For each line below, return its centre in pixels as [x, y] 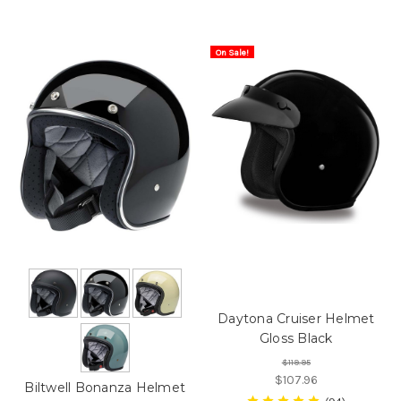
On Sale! [232, 52]
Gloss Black [296, 339]
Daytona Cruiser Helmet [296, 319]
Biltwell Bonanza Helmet [105, 388]
